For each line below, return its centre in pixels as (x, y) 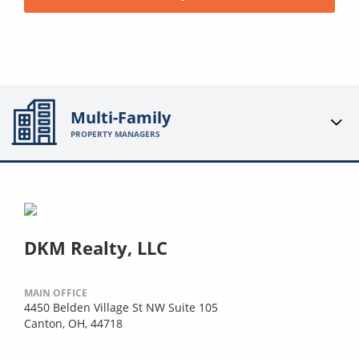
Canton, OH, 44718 (73, 323)
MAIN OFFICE (56, 292)
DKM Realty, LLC (96, 247)
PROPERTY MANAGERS (116, 133)
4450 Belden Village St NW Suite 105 (121, 307)
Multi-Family (121, 117)
